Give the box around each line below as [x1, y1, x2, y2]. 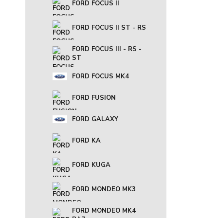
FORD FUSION [72, 93, 116, 102]
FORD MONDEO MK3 [72, 185, 136, 194]
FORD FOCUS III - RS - [72, 45, 142, 54]
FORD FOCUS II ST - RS [72, 23, 146, 32]
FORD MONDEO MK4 [72, 206, 136, 215]
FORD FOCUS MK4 [72, 72, 129, 81]
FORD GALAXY [72, 115, 118, 124]
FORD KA [72, 136, 101, 145]
